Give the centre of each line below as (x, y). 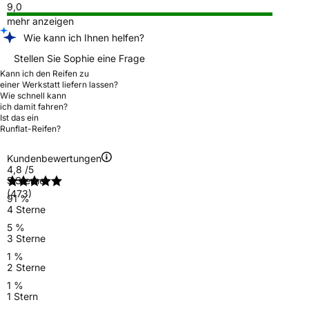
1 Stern (22, 296)
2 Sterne (26, 267)
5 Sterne (26, 180)
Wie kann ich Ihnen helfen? (84, 37)
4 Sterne (26, 209)
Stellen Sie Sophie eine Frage (79, 58)
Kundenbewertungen (54, 158)
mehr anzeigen (40, 21)
